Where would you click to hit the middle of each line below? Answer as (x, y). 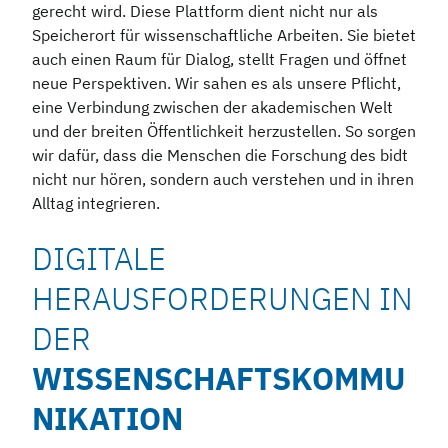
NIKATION (107, 418)
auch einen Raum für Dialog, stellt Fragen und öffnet (219, 58)
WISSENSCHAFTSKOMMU (219, 378)
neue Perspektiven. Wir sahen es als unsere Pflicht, (216, 82)
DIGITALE (99, 258)
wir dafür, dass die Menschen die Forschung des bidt (220, 154)
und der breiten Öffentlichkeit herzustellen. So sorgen (224, 130)
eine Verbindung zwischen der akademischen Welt (212, 106)
